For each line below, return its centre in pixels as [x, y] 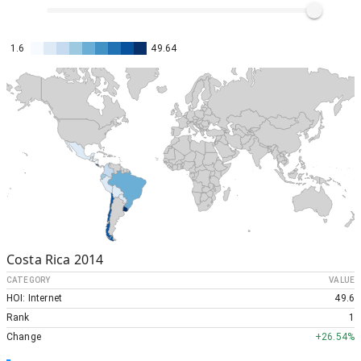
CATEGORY [29, 280]
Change [24, 336]
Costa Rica [39, 259]
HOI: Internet [34, 298]
